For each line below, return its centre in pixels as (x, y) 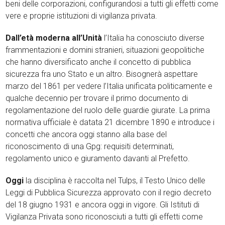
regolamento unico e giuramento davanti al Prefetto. (98, 158)
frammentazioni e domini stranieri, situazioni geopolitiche (105, 50)
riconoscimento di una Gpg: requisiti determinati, (90, 146)
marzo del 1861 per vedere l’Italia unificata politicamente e (109, 86)
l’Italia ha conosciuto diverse (154, 38)
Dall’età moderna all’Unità (55, 38)
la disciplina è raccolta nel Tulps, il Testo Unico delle (116, 180)
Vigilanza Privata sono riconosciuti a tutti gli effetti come (104, 216)
